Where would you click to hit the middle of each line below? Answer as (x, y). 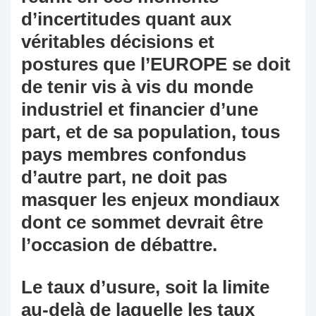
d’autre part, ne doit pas (124, 177)
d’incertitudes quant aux (126, 19)
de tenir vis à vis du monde (137, 87)
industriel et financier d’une (140, 110)
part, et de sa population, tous (151, 132)
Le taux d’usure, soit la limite (145, 287)
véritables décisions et (118, 42)
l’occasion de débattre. (119, 245)
